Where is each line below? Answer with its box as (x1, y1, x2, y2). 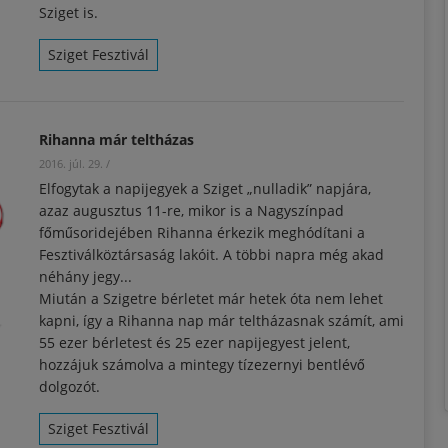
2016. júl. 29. (39, 155, 103, 171)
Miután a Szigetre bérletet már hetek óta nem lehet (39, 288, 383, 308)
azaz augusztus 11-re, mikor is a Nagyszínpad (39, 200, 344, 220)
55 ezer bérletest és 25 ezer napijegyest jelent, (39, 332, 350, 352)
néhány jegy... (39, 266, 132, 286)
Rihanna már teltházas (39, 129, 194, 149)
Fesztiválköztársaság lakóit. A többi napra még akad (39, 244, 384, 264)
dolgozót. (39, 376, 100, 396)
